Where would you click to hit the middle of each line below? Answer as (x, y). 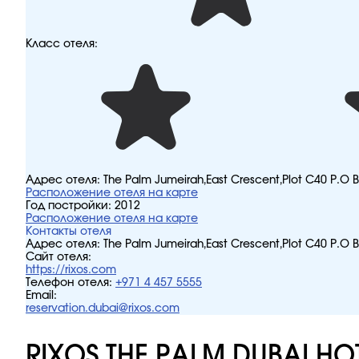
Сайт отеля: (58, 257)
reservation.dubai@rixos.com (103, 309)
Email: (41, 296)
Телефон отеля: (69, 283)
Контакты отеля (69, 232)
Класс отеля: (62, 44)
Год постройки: (70, 206)
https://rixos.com (71, 270)
